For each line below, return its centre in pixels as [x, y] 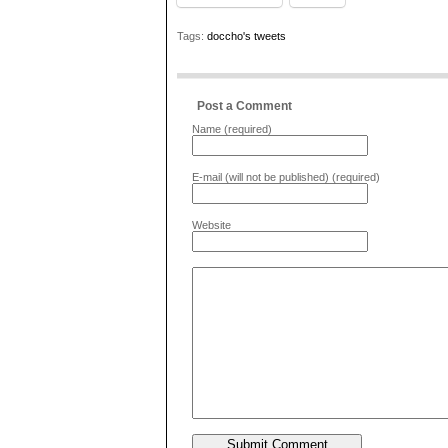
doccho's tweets [246, 36]
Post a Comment [244, 106]
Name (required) [232, 129]
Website [211, 225]
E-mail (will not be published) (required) [286, 177]
